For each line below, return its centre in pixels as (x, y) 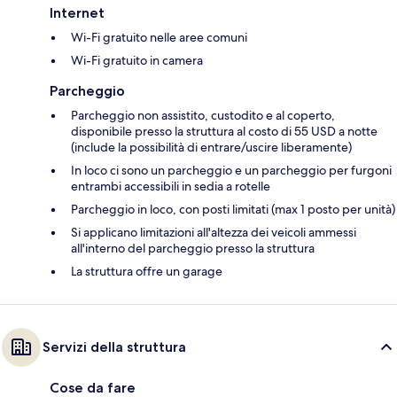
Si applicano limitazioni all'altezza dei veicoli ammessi (214, 233)
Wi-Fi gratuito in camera (137, 61)
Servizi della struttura (114, 347)
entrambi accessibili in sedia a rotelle (171, 187)
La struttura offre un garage (147, 272)
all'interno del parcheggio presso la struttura (193, 249)
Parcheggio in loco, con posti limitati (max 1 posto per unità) (233, 210)
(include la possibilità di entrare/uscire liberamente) (211, 148)
